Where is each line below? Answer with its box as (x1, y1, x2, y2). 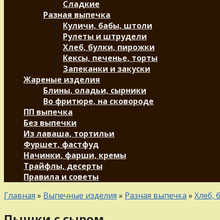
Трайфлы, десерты (24, 161, 103, 171)
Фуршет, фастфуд (24, 139, 99, 150)
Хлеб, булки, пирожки (63, 42, 155, 53)
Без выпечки (24, 117, 77, 128)
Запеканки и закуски (63, 63, 150, 74)
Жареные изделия (24, 74, 100, 85)
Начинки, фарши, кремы (24, 150, 126, 161)
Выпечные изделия (43, 190, 117, 201)
